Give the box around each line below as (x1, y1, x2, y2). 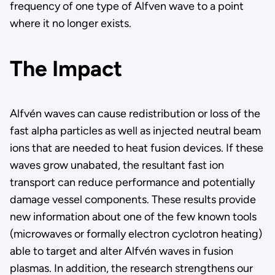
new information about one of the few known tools (9, 210, 257, 224)
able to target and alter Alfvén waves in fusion (9, 244, 233, 258)
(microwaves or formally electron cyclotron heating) (9, 227, 262, 241)
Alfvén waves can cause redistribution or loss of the (9, 107, 260, 121)
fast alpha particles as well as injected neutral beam (9, 124, 261, 138)
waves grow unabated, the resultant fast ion (9, 158, 224, 172)
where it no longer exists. (9, 16, 131, 30)
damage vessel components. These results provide (9, 193, 256, 207)
